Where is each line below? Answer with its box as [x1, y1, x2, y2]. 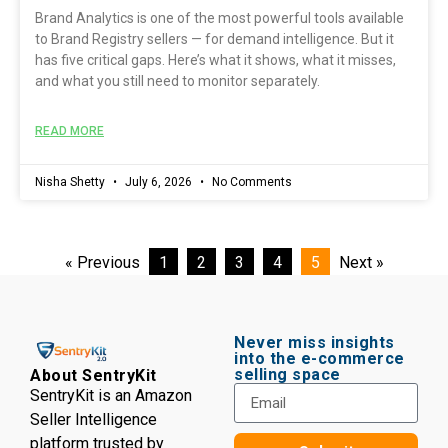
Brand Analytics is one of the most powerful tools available [35, 10, 404, 27]
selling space [234, 365, 341, 385]
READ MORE [35, 124, 104, 139]
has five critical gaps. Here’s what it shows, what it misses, [35, 52, 396, 69]
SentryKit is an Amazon [30, 385, 192, 405]
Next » [338, 253, 384, 273]
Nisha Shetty [35, 175, 108, 190]
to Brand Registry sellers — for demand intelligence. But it [35, 31, 394, 48]
